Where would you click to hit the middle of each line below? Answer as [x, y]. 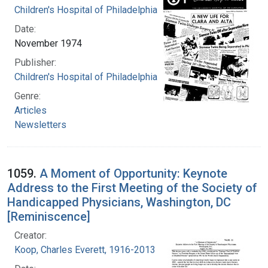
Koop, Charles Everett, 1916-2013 [85, 249]
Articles [31, 110]
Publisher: [35, 62]
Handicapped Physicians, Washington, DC [119, 202]
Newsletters [40, 124]
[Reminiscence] [49, 216]
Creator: [31, 235]
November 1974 [48, 43]
